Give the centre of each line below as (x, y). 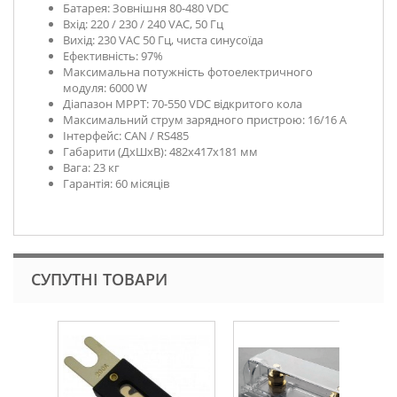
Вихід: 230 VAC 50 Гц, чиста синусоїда (163, 40)
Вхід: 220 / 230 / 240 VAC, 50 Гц (143, 24)
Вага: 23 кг (91, 168)
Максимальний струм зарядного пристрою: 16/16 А (205, 120)
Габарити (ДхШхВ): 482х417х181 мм (160, 152)
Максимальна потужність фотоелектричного (188, 72)
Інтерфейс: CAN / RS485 (126, 136)
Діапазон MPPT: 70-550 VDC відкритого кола (183, 104)
